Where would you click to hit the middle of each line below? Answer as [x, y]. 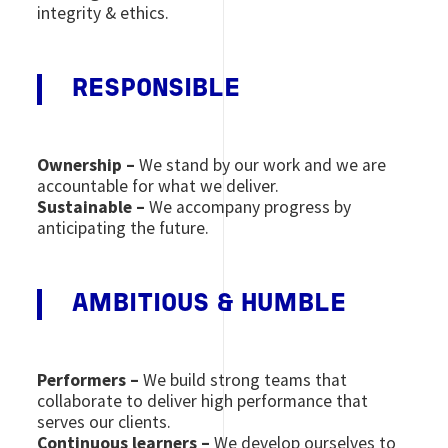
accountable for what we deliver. [158, 185]
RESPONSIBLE [156, 89]
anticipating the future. [123, 227]
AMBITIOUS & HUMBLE [209, 304]
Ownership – [86, 164]
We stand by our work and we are [261, 164]
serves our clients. [104, 421]
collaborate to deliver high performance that [203, 400]
